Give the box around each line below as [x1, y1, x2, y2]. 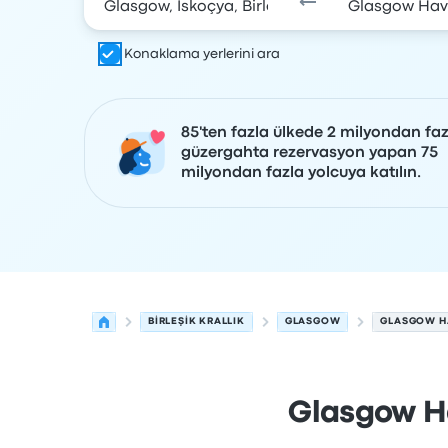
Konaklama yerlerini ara [124, 48, 280, 60]
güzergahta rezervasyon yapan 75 [181, 146, 438, 160]
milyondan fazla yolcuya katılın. [181, 166, 421, 180]
